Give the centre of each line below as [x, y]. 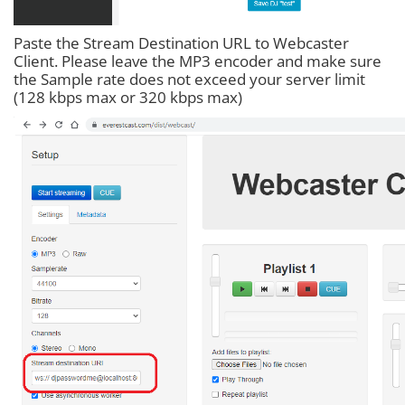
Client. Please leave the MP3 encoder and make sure [198, 61]
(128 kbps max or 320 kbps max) [128, 98]
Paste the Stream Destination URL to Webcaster [181, 43]
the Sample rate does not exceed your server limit [189, 80]
